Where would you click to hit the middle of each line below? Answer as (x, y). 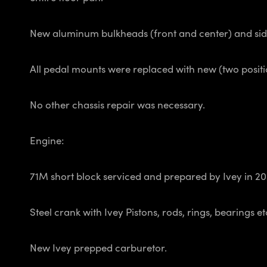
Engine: (47, 140)
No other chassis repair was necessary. (119, 105)
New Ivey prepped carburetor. (100, 248)
